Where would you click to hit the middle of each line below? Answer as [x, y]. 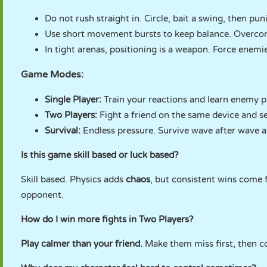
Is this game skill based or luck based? [100, 155]
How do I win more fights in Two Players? [107, 219]
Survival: [64, 131]
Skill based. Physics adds [73, 179]
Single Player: [73, 100]
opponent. [42, 195]
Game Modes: [52, 74]
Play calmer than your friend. [83, 244]
